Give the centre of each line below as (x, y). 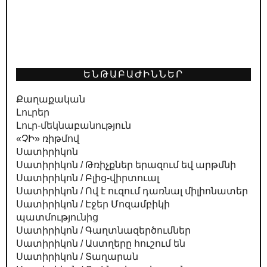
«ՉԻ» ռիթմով (48, 139)
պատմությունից (57, 217)
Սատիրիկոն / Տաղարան (77, 257)
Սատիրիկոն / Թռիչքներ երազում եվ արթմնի (126, 165)
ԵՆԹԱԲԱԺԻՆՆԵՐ (133, 74)
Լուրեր (33, 112)
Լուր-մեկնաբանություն (74, 125)
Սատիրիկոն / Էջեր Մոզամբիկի (93, 204)
